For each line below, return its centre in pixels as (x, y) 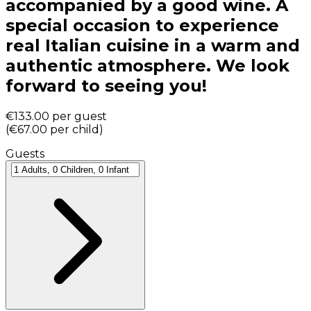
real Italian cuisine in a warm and (153, 46)
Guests (25, 153)
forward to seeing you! (106, 86)
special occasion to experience (142, 26)
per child (75, 129)
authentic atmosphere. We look (148, 66)
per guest (79, 116)
